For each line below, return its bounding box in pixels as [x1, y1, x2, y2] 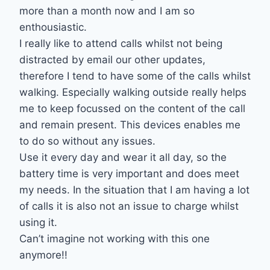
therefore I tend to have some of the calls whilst [19, 70, 251, 83]
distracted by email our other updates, [19, 54, 206, 66]
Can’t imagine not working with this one [19, 233, 210, 245]
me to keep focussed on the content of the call [19, 102, 245, 115]
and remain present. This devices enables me [19, 119, 240, 131]
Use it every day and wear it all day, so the [19, 151, 227, 164]
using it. [19, 216, 57, 229]
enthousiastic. [19, 21, 87, 34]
